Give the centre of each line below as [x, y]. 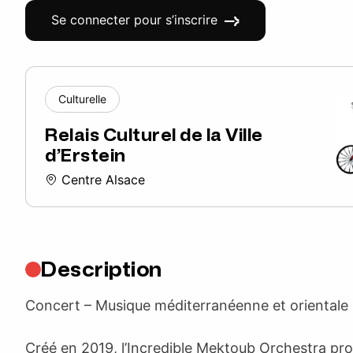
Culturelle [82, 98]
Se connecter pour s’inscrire [134, 20]
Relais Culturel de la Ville [154, 135]
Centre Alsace [101, 179]
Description [102, 269]
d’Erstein [85, 155]
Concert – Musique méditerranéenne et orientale [187, 305]
